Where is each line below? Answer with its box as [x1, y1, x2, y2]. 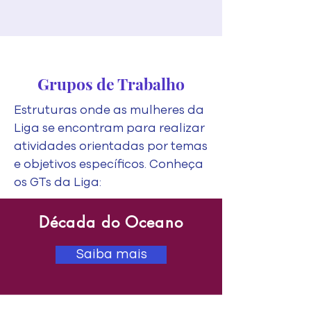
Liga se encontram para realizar [14, 122, 205, 134]
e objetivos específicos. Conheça [14, 158, 203, 170]
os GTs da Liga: [14, 176, 101, 188]
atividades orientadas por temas [14, 140, 208, 152]
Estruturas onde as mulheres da [14, 104, 204, 116]
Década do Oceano [39, 212, 183, 232]
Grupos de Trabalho [37, 73, 185, 94]
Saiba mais [75, 248, 147, 261]
